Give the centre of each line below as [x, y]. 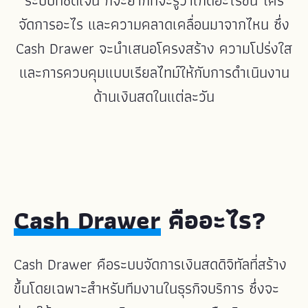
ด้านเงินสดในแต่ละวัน [154, 96]
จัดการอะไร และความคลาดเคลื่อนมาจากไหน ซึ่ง [154, 24]
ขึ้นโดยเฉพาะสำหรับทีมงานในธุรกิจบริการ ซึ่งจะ [146, 288]
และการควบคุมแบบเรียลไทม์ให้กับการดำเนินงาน [154, 72]
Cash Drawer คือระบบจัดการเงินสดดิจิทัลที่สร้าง [150, 264]
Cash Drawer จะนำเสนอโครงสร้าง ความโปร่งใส [154, 48]
